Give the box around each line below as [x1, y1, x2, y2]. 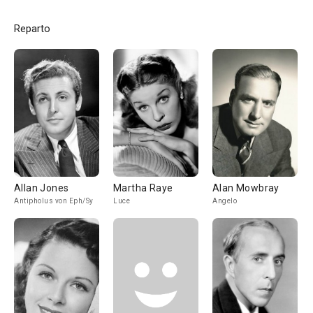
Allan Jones [14, 182, 69, 194]
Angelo [212, 197, 237, 205]
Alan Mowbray [212, 182, 279, 194]
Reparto [14, 22, 50, 35]
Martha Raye [113, 182, 173, 194]
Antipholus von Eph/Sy [14, 197, 94, 205]
